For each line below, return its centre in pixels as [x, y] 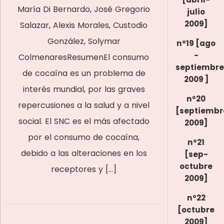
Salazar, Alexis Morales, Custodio [84, 25]
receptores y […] [84, 169]
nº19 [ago [196, 43]
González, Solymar [84, 41]
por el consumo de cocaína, [84, 137]
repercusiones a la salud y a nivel [84, 105]
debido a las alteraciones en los [84, 153]
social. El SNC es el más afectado [84, 121]
